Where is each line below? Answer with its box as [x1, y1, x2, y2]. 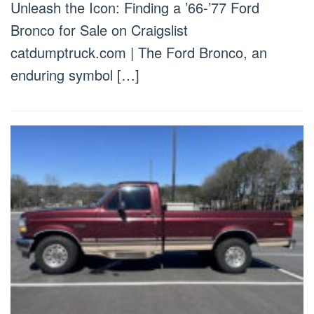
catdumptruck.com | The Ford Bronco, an [11, 41, 267, 62]
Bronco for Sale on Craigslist [11, 19, 188, 40]
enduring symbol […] [11, 64, 139, 85]
